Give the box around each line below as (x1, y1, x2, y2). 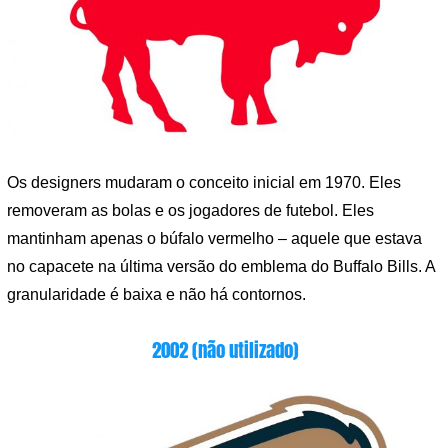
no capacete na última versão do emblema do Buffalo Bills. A (7, 257, 435, 275)
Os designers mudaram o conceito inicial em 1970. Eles (7, 173, 401, 191)
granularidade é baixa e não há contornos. (7, 285, 306, 303)
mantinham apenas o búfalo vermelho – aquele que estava (7, 229, 422, 247)
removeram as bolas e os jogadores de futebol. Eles (7, 201, 374, 219)
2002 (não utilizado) (151, 335, 299, 364)
